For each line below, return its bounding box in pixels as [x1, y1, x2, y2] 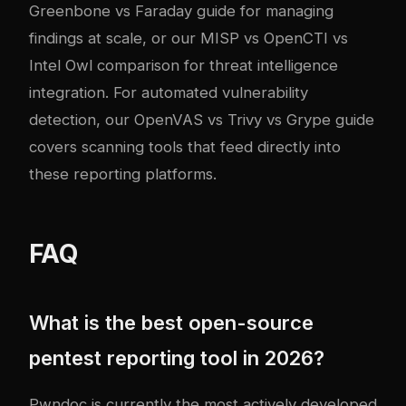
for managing [236, 2, 333, 21]
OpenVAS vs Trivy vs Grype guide [134, 111, 374, 130]
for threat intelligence [179, 56, 338, 75]
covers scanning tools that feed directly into [29, 138, 341, 157]
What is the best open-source [29, 311, 314, 335]
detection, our [29, 111, 134, 130]
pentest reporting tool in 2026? [29, 346, 324, 371]
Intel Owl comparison [29, 56, 179, 75]
